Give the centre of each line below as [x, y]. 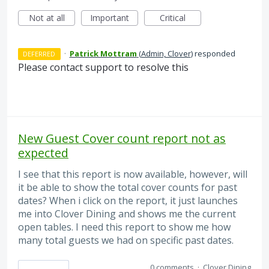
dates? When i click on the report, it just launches [128, 201]
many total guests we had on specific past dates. [126, 240]
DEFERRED [39, 53]
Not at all [47, 17]
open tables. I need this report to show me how [124, 227]
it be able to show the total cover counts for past [128, 188]
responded [214, 53]
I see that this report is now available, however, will [133, 174]
